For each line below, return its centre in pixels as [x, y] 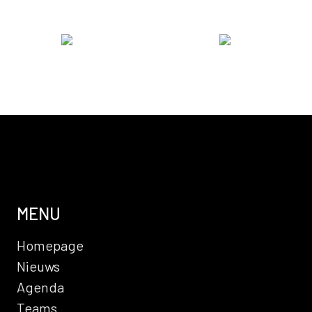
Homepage [50, 245]
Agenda [40, 287]
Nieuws [38, 266]
